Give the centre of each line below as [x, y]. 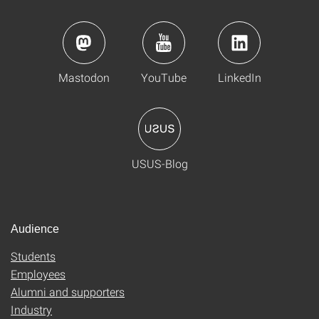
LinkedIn [239, 77]
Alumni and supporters [68, 292]
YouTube [163, 77]
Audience [35, 229]
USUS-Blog [159, 163]
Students [33, 256]
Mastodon [84, 77]
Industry [31, 309]
